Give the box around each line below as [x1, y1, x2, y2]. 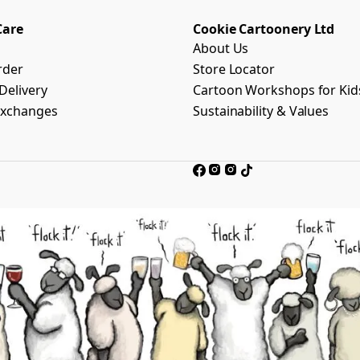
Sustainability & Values [193, 102, 329, 120]
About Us [193, 39, 249, 57]
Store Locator [193, 60, 275, 78]
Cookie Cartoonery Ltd [193, 20, 335, 38]
